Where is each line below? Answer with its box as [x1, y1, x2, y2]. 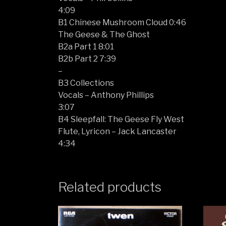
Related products [58, 179, 162, 195]
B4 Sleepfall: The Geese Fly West [58, 114, 185, 124]
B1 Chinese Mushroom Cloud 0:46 [58, 17, 187, 27]
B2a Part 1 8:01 [58, 41, 115, 51]
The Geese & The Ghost [58, 29, 150, 39]
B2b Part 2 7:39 [58, 53, 117, 64]
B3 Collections [58, 78, 115, 88]
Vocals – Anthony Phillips [58, 90, 154, 100]
